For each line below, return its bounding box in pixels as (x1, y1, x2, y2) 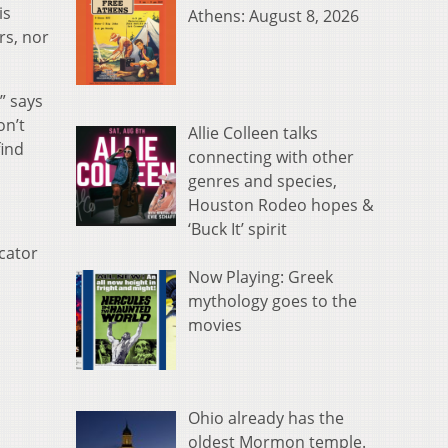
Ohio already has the (188, 406, 344, 429)
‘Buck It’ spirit (188, 218, 287, 241)
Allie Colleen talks (188, 122, 318, 145)
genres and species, (188, 170, 337, 193)
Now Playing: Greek (188, 266, 333, 289)
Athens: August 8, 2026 (188, 5, 359, 28)
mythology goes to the (188, 290, 357, 313)
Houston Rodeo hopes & (188, 194, 374, 217)
